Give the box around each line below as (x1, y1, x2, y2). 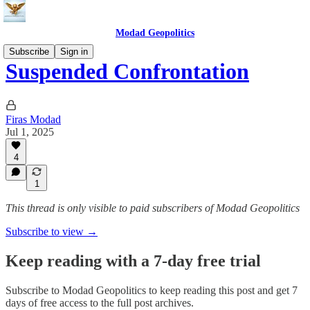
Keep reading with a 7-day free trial (6, 251, 261, 270)
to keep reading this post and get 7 (146, 284, 298, 296)
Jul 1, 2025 (6, 125, 54, 138)
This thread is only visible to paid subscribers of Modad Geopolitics (6, 202, 300, 214)
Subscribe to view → (6, 226, 98, 237)
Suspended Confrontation (6, 59, 249, 84)
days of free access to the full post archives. (6, 296, 194, 309)
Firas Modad (6, 113, 61, 125)
